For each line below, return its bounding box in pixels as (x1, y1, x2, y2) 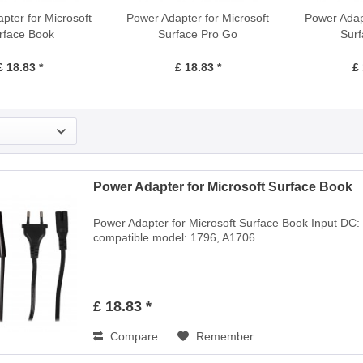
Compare (107, 330, 159, 344)
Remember (196, 330, 254, 344)
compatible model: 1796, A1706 (93, 231, 256, 245)
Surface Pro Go (158, 28, 238, 41)
